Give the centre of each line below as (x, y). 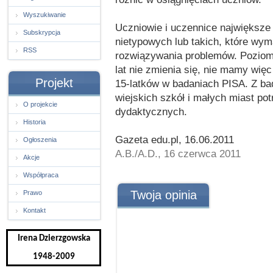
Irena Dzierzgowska (54, 239)
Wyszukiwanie (44, 15)
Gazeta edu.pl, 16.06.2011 (175, 140)
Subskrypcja (42, 32)
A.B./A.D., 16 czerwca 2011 (178, 154)
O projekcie (40, 104)
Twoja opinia (163, 195)
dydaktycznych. (151, 112)
